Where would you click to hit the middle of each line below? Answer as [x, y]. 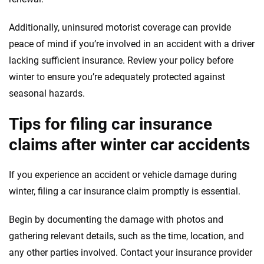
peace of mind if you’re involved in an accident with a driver [132, 44]
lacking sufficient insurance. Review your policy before [121, 60]
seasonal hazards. [47, 93]
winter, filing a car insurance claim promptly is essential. [125, 191]
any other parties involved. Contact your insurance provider [131, 252]
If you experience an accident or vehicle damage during [123, 174]
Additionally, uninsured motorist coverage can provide [120, 27]
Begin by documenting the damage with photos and [116, 219]
